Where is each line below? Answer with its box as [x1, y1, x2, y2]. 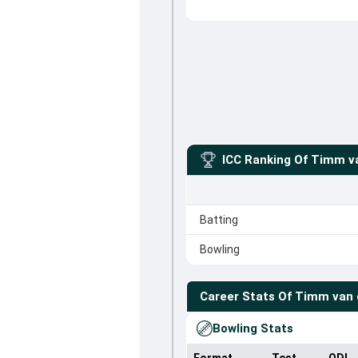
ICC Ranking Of [221, 153, 308, 167]
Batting [199, 213, 238, 226]
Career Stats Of [199, 289, 292, 304]
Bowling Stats [212, 321, 293, 336]
